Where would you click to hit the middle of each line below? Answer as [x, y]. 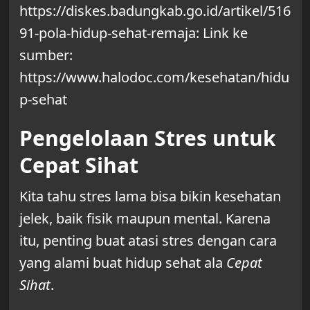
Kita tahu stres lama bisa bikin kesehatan [150, 196]
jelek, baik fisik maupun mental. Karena [145, 218]
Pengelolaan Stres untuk [147, 138]
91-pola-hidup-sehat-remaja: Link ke [133, 33]
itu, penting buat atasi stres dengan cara [148, 240]
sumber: [46, 55]
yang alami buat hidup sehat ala [122, 262]
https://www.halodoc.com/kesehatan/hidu [154, 77]
